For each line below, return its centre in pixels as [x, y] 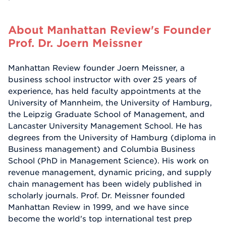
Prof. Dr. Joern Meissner [75, 43]
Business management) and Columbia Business [102, 149]
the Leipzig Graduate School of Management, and [106, 114]
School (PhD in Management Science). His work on [108, 161]
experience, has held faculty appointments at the [104, 91]
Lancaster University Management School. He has [105, 126]
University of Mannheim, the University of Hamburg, [110, 103]
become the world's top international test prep [100, 219]
